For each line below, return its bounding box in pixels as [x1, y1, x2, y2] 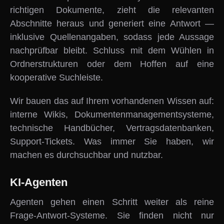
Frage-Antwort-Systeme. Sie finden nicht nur [10, 210, 214, 220]
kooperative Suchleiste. [10, 72, 103, 82]
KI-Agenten [10, 176, 67, 188]
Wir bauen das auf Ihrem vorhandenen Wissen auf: [10, 96, 214, 106]
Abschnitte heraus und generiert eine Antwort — [10, 18, 214, 28]
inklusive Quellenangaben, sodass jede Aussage [10, 32, 214, 42]
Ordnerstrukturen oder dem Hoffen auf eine [10, 59, 214, 69]
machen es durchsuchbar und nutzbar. [10, 150, 163, 160]
